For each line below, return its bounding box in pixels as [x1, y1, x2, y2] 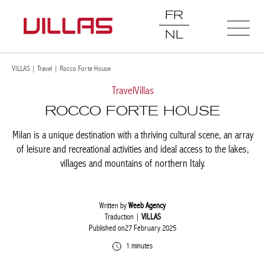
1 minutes [119, 241, 148, 251]
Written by [95, 201, 124, 211]
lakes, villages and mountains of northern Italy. [44, 157, 212, 170]
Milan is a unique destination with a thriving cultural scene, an [18, 129, 238, 141]
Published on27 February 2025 [84, 223, 172, 233]
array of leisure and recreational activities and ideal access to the [13, 143, 243, 156]
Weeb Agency [124, 201, 161, 211]
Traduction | [100, 212, 137, 222]
